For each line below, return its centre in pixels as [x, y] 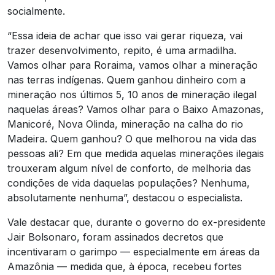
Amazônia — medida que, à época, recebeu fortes [125, 266]
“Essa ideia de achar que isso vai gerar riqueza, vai [125, 35]
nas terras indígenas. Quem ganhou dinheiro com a [126, 79]
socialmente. [36, 11]
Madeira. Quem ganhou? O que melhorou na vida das [132, 138]
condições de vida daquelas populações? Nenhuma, [129, 183]
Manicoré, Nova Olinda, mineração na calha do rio [125, 124]
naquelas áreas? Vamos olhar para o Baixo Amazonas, [136, 109]
